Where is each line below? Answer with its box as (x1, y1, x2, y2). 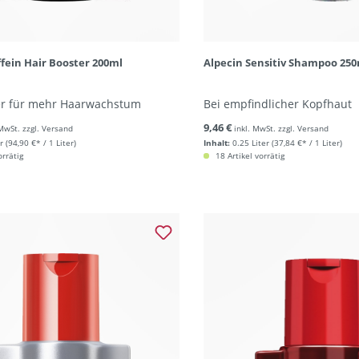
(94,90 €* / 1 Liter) (6, 137, 76, 148)
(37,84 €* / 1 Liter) (271, 137, 342, 148)
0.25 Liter (232, 137, 269, 148)
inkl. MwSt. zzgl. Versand (233, 123, 329, 134)
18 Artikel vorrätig (212, 150, 284, 161)
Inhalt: (203, 137, 230, 148)
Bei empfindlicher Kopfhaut (203, 96, 352, 111)
